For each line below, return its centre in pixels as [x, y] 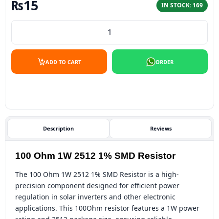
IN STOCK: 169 [182, 5]
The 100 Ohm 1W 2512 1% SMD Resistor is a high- [97, 174]
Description [58, 128]
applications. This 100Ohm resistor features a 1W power [107, 208]
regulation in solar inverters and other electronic [95, 197]
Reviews [161, 128]
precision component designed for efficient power [97, 186]
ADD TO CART [63, 62]
